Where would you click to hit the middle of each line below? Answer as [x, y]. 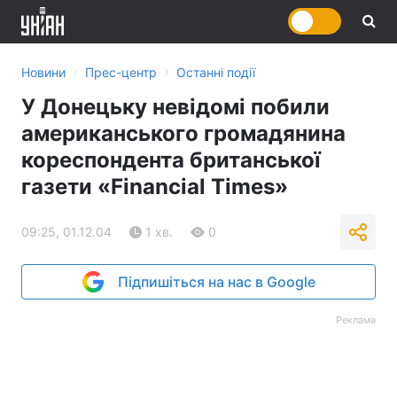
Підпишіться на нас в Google [216, 282]
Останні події [216, 72]
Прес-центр [121, 72]
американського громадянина [183, 133]
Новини [43, 72]
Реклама [356, 320]
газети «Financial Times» [155, 187]
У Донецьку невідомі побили [175, 107]
